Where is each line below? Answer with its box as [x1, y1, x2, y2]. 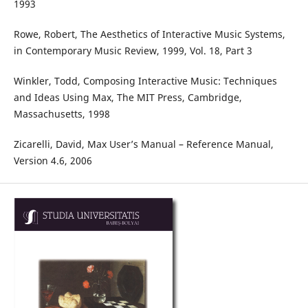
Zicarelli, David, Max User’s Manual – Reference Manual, [13, 137, 274, 151]
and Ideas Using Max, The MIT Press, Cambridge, [13, 91, 242, 104]
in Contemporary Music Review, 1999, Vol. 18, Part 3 [13, 44, 252, 58]
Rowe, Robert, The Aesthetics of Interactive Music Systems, [13, 27, 285, 41]
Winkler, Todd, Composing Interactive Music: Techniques [13, 74, 277, 88]
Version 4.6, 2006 [13, 154, 92, 168]
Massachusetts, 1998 [13, 107, 110, 121]
